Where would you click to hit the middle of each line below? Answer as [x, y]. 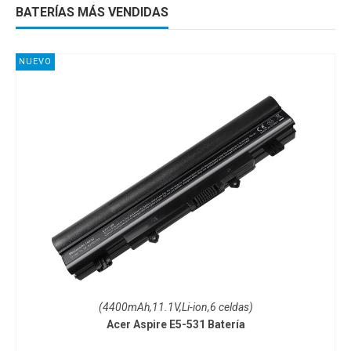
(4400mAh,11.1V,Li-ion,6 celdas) [175, 307]
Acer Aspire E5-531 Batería [175, 324]
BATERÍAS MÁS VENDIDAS [92, 12]
